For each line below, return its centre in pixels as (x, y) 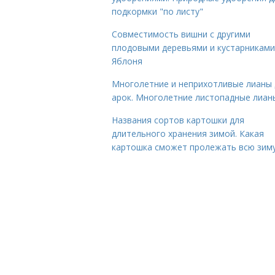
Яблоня (127, 61)
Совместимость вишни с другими (181, 34)
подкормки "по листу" (157, 11)
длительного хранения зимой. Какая (188, 134)
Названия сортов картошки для (178, 120)
